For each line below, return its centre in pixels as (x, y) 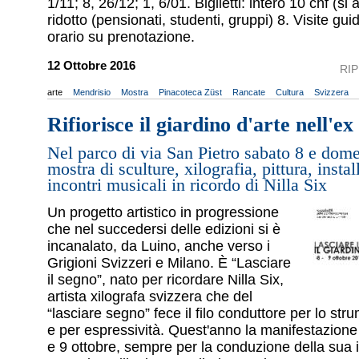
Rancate (249, 92)
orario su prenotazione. (125, 37)
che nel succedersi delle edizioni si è (164, 230)
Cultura (290, 92)
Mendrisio (92, 92)
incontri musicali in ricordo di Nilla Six (187, 185)
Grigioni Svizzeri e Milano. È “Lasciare (169, 263)
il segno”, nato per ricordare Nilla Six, (165, 280)
